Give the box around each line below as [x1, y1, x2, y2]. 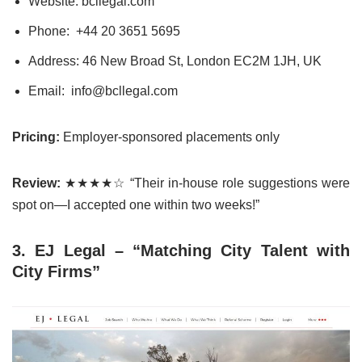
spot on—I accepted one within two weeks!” [12, 197, 259, 212]
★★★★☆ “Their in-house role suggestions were [61, 175, 350, 190]
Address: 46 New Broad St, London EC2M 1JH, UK [28, 53, 322, 68]
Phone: [28, 23, 76, 38]
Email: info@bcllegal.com [28, 83, 178, 98]
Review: [12, 175, 61, 190]
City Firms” [12, 262, 100, 280]
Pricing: [12, 129, 60, 144]
